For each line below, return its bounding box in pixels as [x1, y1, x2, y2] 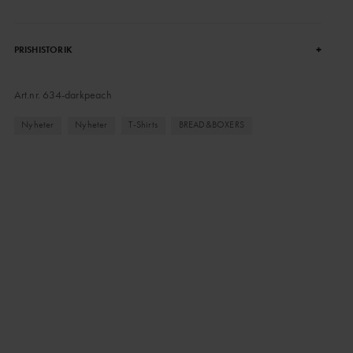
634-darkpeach [43, 87, 112, 102]
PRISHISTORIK [13, 43, 72, 56]
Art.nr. [13, 87, 43, 102]
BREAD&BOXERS [178, 118, 245, 132]
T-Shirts [128, 118, 158, 132]
